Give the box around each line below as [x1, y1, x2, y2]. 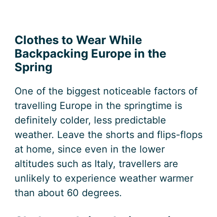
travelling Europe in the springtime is [15, 100, 182, 112]
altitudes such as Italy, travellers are [15, 158, 178, 170]
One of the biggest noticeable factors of [15, 85, 198, 97]
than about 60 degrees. [15, 187, 122, 199]
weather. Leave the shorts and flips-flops [15, 129, 202, 141]
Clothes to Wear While [15, 33, 142, 47]
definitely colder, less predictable [15, 114, 166, 126]
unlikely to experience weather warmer [15, 172, 193, 185]
